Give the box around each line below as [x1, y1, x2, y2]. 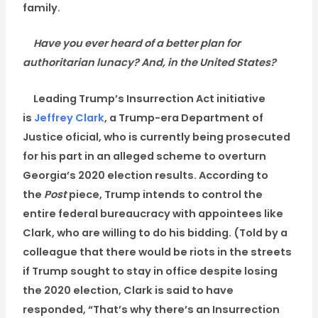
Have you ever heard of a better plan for [33, 36, 241, 51]
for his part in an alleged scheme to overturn [23, 148, 267, 163]
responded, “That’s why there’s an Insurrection [23, 302, 280, 317]
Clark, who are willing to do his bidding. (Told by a [23, 225, 288, 240]
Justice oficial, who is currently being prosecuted [23, 129, 291, 144]
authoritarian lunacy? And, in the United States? [23, 55, 277, 70]
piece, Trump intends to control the [69, 187, 263, 202]
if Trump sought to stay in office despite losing [23, 263, 278, 278]
